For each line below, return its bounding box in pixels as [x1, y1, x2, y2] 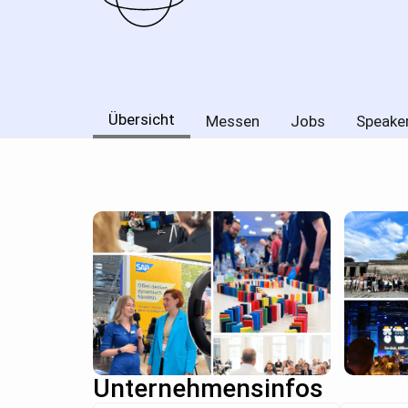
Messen [206, 112, 260, 131]
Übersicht [108, 110, 175, 129]
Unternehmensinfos [93, 373, 323, 404]
